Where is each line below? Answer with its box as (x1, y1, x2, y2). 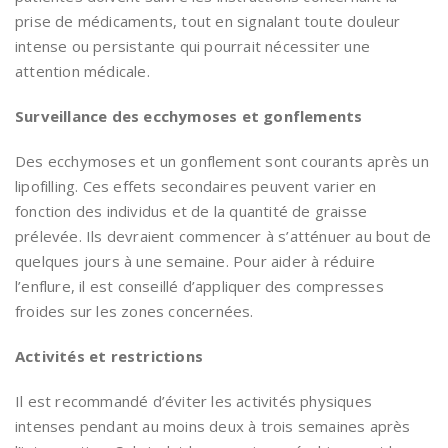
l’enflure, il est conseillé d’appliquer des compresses (15, 276, 384, 297)
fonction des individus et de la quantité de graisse (15, 201, 368, 222)
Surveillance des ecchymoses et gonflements (15, 106, 363, 127)
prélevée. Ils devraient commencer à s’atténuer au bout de (15, 226, 432, 247)
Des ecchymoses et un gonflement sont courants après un (15, 151, 429, 172)
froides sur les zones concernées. (15, 301, 254, 322)
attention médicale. (15, 61, 150, 82)
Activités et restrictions (15, 346, 203, 367)
